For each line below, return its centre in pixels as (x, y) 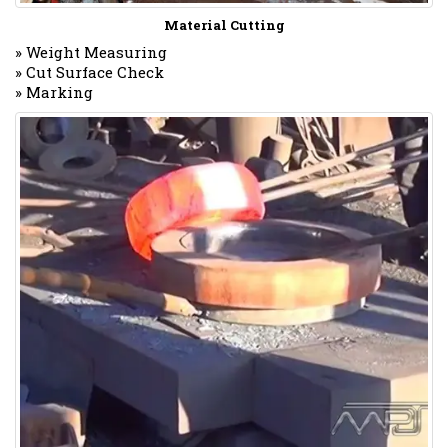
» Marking (54, 91)
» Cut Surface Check (89, 71)
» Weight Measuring (91, 51)
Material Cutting (224, 24)
